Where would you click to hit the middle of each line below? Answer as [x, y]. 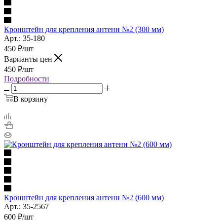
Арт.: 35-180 [24, 38]
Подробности [27, 78]
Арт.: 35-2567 [26, 206]
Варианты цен [29, 59]
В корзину [31, 99]
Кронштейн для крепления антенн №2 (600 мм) [84, 197]
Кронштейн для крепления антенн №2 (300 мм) [84, 29]
